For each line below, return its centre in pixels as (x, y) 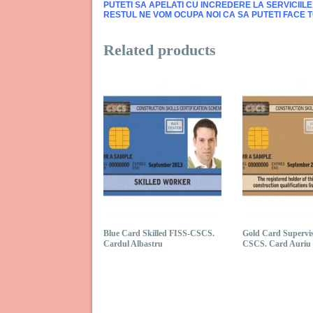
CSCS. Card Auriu (276, 243)
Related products (160, 50)
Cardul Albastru (133, 243)
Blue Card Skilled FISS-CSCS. (159, 233)
